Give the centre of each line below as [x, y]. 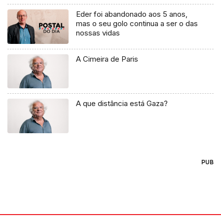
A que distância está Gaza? [122, 104]
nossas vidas [98, 33]
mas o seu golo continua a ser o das [137, 23]
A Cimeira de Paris [107, 59]
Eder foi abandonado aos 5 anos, [132, 14]
